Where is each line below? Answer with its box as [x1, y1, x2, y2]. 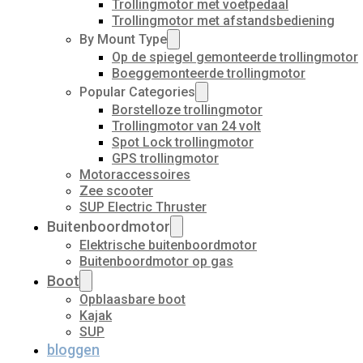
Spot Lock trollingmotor [112, 135, 254, 150]
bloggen [47, 341, 100, 358]
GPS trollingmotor [112, 151, 219, 166]
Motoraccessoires [79, 167, 190, 182]
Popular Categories [79, 84, 195, 100]
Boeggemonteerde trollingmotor [112, 66, 305, 81]
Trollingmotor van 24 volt [112, 118, 261, 134]
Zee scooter [79, 183, 153, 199]
